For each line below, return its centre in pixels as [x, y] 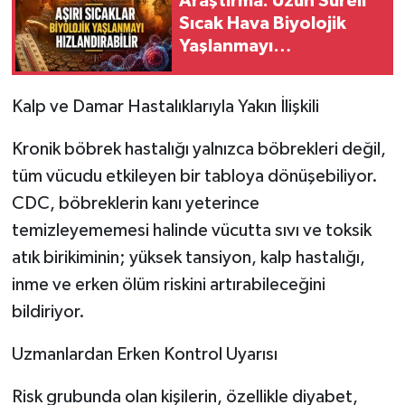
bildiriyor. [48, 311]
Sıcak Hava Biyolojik [263, 24]
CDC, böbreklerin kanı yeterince [135, 203]
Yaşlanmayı [226, 47]
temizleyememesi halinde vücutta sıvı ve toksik [191, 230]
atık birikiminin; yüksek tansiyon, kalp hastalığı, [188, 257]
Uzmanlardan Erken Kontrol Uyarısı [144, 354]
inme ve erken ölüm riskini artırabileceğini [168, 284]
